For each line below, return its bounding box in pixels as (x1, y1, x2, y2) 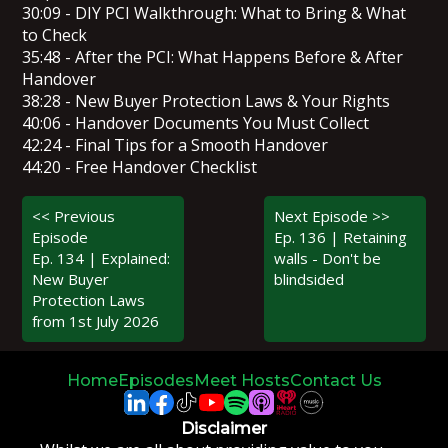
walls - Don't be (274, 247, 382, 268)
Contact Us (289, 370, 382, 390)
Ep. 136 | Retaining (274, 226, 408, 247)
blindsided (274, 268, 345, 289)
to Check (22, 23, 88, 46)
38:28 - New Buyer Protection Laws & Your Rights (22, 89, 391, 112)
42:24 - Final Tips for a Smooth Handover (22, 133, 329, 156)
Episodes (117, 370, 194, 390)
